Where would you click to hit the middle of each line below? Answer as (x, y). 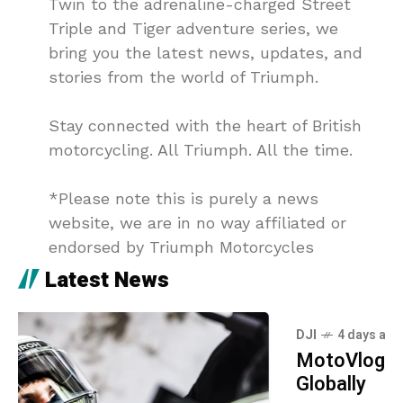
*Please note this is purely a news (184, 198)
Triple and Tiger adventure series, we (193, 28)
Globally (53, 384)
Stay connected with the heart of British (205, 125)
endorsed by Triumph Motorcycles (184, 246)
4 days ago (92, 335)
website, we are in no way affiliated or (197, 222)
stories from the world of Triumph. (184, 76)
